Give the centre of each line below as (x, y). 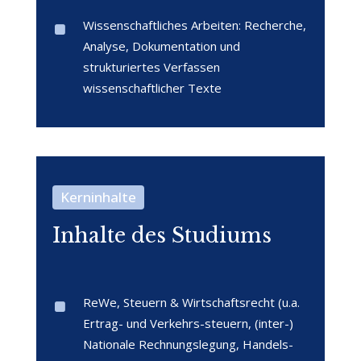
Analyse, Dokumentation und (162, 46)
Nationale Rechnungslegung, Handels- (188, 344)
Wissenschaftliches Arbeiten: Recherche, (195, 25)
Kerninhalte (99, 197)
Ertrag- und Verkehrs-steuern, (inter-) (188, 324)
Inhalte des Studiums (162, 236)
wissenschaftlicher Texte (152, 88)
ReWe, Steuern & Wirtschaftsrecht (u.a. (191, 303)
